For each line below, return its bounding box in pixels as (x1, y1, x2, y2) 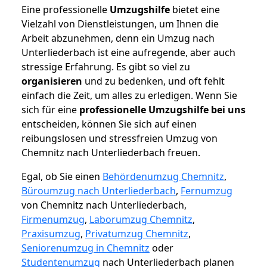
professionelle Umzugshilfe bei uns (79, 103, 246, 117)
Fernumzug (181, 184, 232, 198)
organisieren (21, 74, 82, 88)
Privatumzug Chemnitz (85, 227, 188, 241)
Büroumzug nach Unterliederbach (21, 184, 176, 198)
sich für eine (21, 103, 79, 117)
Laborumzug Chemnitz (89, 213, 193, 226)
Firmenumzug (21, 213, 85, 226)
